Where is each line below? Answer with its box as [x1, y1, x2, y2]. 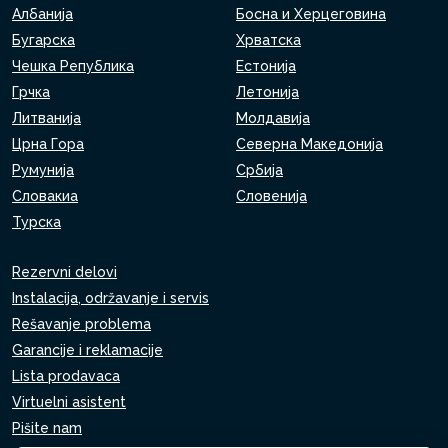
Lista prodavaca [12, 368, 120, 384]
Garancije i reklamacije [12, 342, 163, 358]
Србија [236, 162, 283, 178]
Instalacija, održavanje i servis [12, 290, 209, 306]
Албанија [12, 6, 73, 22]
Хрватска [236, 32, 301, 48]
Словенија [236, 188, 307, 204]
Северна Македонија [236, 136, 383, 152]
